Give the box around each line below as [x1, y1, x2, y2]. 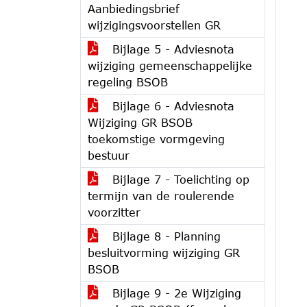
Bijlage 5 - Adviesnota [108, 42, 234, 56]
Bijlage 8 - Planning [108, 230, 221, 243]
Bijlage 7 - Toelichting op [108, 173, 249, 186]
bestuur [88, 149, 130, 162]
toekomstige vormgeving [88, 132, 225, 145]
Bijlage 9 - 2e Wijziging [108, 286, 241, 299]
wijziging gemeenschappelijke [88, 59, 252, 72]
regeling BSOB [88, 75, 168, 88]
